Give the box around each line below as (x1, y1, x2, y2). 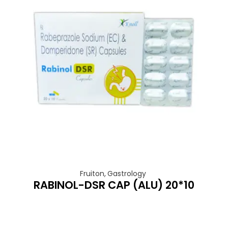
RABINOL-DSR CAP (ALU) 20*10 (33, 178, 194, 192)
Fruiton (80, 168, 104, 179)
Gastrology (107, 168, 146, 179)
